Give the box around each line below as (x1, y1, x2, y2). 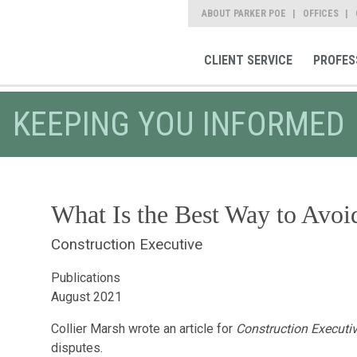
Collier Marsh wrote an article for (50, 321, 236, 336)
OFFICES (303, 8, 339, 19)
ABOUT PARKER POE (202, 8, 286, 19)
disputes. (50, 340, 106, 355)
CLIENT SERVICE (203, 53, 292, 69)
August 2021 (50, 289, 122, 304)
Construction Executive (50, 236, 202, 253)
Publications (50, 270, 120, 285)
